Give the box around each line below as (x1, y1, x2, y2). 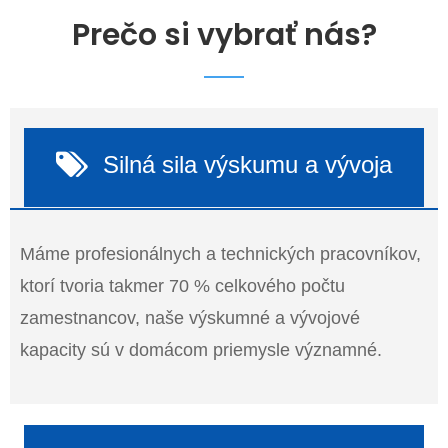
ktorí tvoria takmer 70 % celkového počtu (20, 275, 345, 296)
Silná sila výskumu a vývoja (103, 150, 392, 178)
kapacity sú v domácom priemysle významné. (20, 339, 382, 360)
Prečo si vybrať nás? (71, 13, 377, 56)
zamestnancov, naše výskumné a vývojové (20, 307, 360, 328)
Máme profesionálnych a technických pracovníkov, (20, 243, 421, 264)
